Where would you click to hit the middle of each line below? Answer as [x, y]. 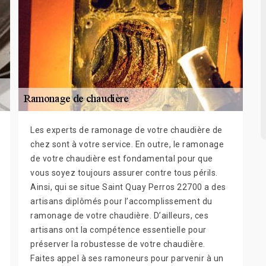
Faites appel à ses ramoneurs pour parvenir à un [127, 259]
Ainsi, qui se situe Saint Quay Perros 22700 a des [128, 187]
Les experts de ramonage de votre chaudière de [126, 130]
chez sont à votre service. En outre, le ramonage [127, 145]
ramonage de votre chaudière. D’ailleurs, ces [119, 216]
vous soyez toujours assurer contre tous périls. [124, 173]
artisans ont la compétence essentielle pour [118, 230]
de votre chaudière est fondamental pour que [122, 159]
